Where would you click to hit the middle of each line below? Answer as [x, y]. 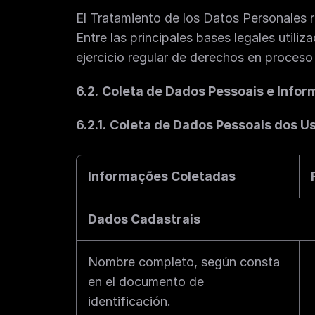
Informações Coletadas [162, 176]
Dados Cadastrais [144, 219]
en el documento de [146, 282]
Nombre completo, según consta [184, 262]
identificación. [129, 301]
